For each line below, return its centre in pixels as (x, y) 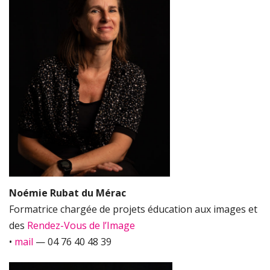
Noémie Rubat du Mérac (67, 193)
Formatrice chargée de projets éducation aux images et (133, 209)
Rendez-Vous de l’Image (81, 226)
